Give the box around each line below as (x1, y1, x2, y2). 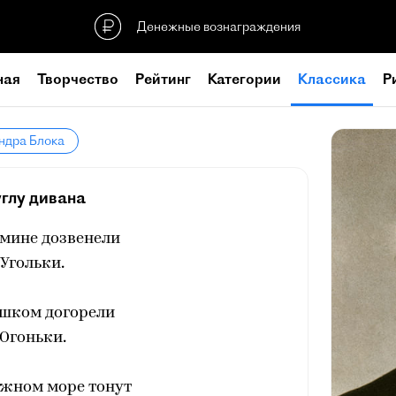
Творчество (37, 70, 118, 88)
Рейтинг (135, 70, 191, 88)
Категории (208, 70, 281, 88)
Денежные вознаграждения (137, 18, 301, 34)
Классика (298, 70, 366, 88)
